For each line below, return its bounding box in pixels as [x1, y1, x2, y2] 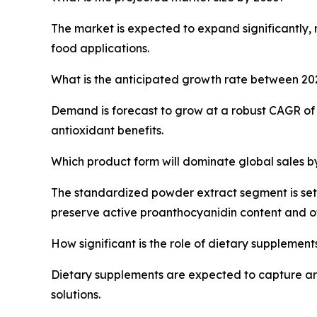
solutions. [51, 287, 100, 301]
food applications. [51, 40, 149, 55]
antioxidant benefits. [51, 122, 163, 137]
